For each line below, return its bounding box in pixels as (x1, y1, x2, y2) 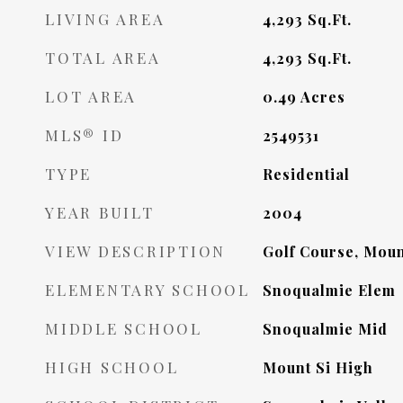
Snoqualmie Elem (262, 281, 396, 300)
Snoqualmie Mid (262, 319, 388, 338)
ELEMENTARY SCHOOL (45, 280, 250, 300)
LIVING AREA (45, 9, 166, 29)
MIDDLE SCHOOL (45, 318, 202, 338)
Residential (262, 165, 350, 184)
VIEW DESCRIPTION (45, 241, 226, 261)
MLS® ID (45, 125, 124, 145)
